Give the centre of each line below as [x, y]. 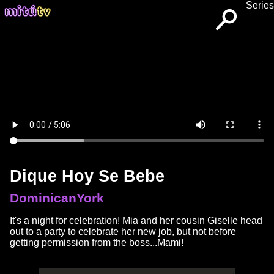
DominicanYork [57, 198]
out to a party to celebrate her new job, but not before [123, 231]
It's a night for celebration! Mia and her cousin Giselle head [136, 220]
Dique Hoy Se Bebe [87, 176]
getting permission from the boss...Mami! [97, 243]
